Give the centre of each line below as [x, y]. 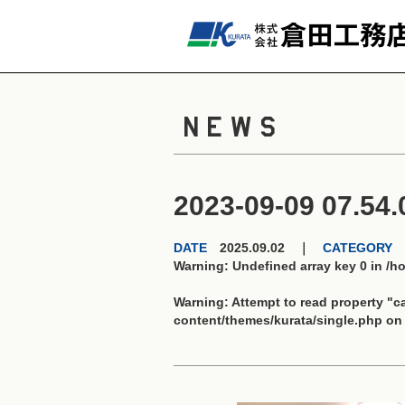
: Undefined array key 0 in [305, 266]
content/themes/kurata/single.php [278, 320]
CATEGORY [358, 248]
